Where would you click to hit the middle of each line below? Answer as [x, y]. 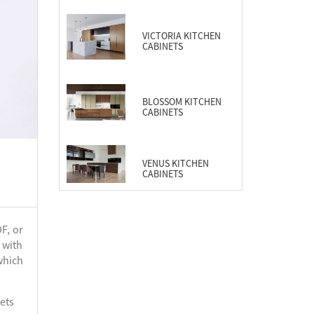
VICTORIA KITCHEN [181, 36]
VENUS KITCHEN [175, 164]
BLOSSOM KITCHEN [182, 102]
